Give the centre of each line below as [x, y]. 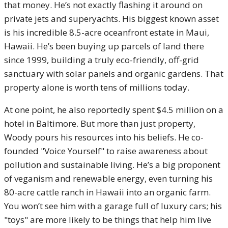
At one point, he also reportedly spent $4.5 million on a [114, 110]
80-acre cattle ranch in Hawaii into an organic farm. [107, 192]
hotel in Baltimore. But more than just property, [100, 123]
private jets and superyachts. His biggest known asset [111, 19]
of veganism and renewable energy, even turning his [108, 178]
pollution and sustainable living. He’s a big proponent [112, 165]
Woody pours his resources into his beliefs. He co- [104, 137]
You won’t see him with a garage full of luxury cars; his [113, 206]
